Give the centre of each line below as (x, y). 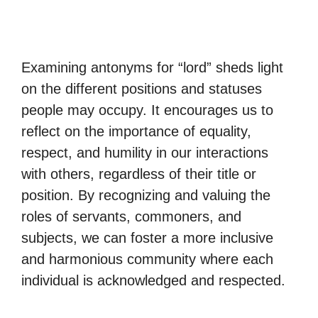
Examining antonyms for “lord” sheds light (152, 67)
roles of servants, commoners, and (131, 216)
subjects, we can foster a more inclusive (147, 238)
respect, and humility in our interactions (145, 153)
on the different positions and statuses (142, 89)
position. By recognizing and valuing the (146, 195)
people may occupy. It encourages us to (147, 110)
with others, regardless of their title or (139, 174)
